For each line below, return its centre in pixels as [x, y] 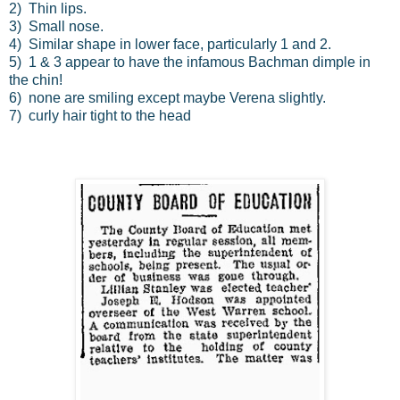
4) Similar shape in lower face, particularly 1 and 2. [170, 44]
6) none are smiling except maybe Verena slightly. [167, 97]
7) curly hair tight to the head [100, 115]
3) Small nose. [56, 26]
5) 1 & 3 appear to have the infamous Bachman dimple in [190, 62]
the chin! [36, 79]
